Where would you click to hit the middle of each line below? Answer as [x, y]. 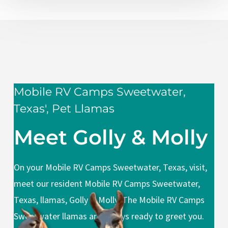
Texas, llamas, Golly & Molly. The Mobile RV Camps [109, 199]
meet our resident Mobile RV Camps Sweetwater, [107, 183]
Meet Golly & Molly [111, 137]
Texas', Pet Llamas [64, 108]
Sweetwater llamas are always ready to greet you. [109, 216]
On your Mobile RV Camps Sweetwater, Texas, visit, [111, 167]
